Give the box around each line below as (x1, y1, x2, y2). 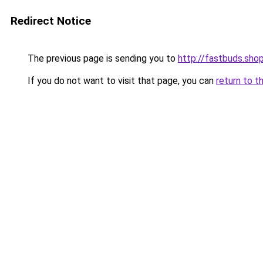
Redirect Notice (11, 14, 91, 28)
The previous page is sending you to (25, 53, 178, 64)
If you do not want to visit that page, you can (25, 75, 216, 86)
